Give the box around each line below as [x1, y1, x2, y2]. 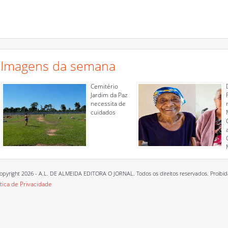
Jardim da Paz [91, 91, 128, 99]
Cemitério [91, 82, 118, 91]
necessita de [91, 99, 126, 108]
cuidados [91, 108, 116, 117]
